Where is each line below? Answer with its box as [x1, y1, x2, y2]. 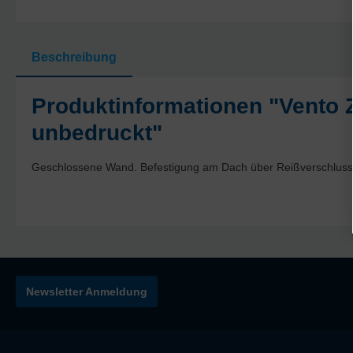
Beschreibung [32, 50, 117, 64]
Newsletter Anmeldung [26, 285, 147, 299]
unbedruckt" [32, 121, 162, 145]
